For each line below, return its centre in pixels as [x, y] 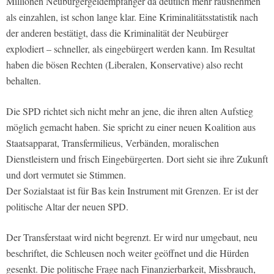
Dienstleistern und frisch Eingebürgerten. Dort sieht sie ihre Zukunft [137, 159]
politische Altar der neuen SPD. [67, 207]
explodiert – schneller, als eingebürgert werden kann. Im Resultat [131, 49]
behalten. [24, 81]
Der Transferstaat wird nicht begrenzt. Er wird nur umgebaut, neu [132, 237]
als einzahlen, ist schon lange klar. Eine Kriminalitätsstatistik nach [132, 17]
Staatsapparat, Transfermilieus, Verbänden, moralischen [113, 143]
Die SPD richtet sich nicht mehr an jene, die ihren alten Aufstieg [130, 111]
